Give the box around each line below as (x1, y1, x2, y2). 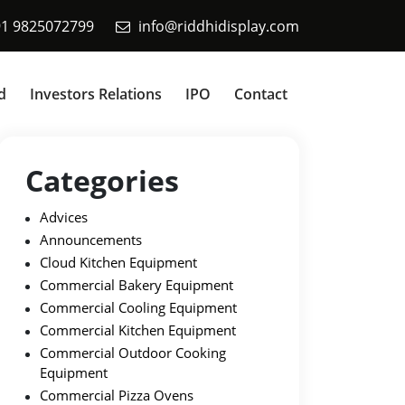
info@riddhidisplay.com (138, 15, 299, 36)
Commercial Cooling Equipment (40, 298, 237, 316)
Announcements (40, 231, 142, 249)
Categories (25, 161, 179, 200)
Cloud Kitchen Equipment (40, 253, 197, 271)
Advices (40, 208, 88, 226)
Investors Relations (30, 84, 162, 104)
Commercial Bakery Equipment (40, 276, 233, 294)
